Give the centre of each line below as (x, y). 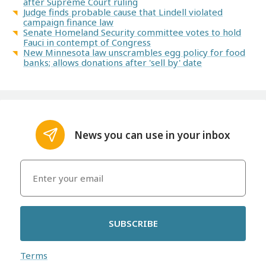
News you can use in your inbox (153, 135)
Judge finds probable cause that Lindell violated (123, 12)
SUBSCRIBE (133, 224)
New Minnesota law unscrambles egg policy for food (134, 53)
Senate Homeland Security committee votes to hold (132, 32)
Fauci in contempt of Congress (87, 42)
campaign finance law (69, 22)
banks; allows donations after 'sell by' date (113, 63)
